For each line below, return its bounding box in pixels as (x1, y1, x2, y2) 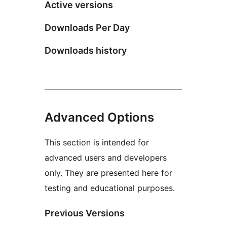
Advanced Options (45, 109, 154, 125)
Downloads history (45, 45, 127, 56)
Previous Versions (45, 207, 125, 218)
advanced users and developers (45, 152, 167, 163)
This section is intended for (45, 137, 149, 147)
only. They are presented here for (45, 167, 172, 178)
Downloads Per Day (45, 22, 130, 33)
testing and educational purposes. (45, 182, 175, 193)
